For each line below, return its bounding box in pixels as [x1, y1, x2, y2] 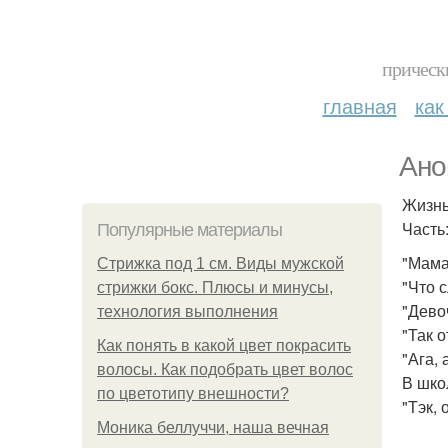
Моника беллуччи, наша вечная [97, 419, 329, 436]
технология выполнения [97, 303, 278, 320]
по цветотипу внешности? [97, 385, 289, 402]
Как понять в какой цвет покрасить [97, 337, 351, 354]
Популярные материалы [97, 220, 282, 240]
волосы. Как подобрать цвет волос [97, 361, 353, 378]
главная [322, 91, 397, 120]
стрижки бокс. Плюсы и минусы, [97, 279, 333, 296]
